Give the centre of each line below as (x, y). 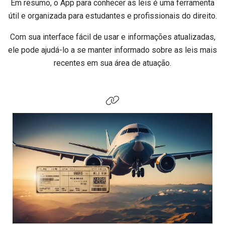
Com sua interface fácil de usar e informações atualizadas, (113, 37)
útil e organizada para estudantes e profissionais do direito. (113, 16)
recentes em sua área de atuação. (113, 63)
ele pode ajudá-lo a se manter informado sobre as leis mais (113, 50)
